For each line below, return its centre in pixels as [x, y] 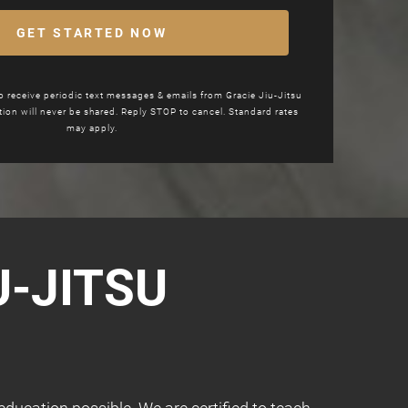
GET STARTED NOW [92, 32]
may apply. [92, 127]
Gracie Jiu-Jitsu [264, 95]
